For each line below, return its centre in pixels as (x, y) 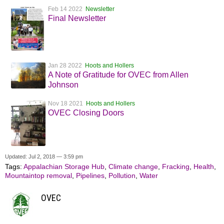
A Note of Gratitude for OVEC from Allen (118, 74)
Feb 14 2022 (67, 9)
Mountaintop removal (38, 176)
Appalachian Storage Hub (64, 167)
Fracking (176, 167)
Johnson (63, 84)
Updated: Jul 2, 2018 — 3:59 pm (44, 157)
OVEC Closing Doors (86, 112)
